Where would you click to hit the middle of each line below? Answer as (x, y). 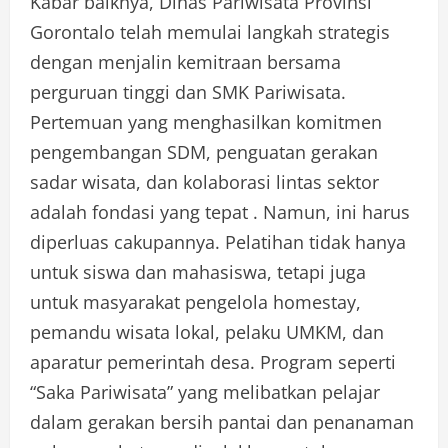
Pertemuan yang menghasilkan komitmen (206, 121)
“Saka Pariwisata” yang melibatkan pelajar (205, 391)
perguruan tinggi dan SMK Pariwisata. (188, 91)
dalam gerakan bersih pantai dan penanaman (222, 421)
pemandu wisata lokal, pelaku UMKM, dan (207, 331)
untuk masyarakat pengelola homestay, (195, 301)
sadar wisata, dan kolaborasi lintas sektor (204, 181)
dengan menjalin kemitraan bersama (185, 61)
